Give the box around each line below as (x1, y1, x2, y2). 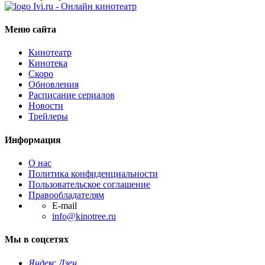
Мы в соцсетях (5, 234, 69, 245)
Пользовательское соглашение (28, 179, 150, 189)
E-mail (52, 200, 77, 211)
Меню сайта (5, 24, 56, 35)
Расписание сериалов (28, 90, 115, 101)
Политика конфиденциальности (28, 168, 158, 179)
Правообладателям (28, 189, 104, 200)
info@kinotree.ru (52, 211, 116, 221)
